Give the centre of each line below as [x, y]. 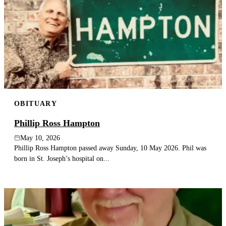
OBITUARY [36, 104]
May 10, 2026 [40, 138]
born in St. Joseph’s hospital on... [62, 158]
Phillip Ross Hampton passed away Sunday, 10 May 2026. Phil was [110, 148]
